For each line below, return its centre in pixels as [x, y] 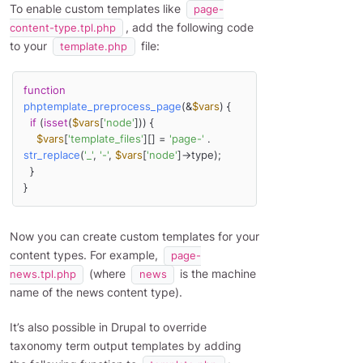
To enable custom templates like [97, 9]
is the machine [216, 274]
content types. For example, [85, 255]
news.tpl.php [43, 275]
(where [108, 274]
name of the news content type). [96, 293]
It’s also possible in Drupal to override [108, 327]
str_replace [51, 155]
